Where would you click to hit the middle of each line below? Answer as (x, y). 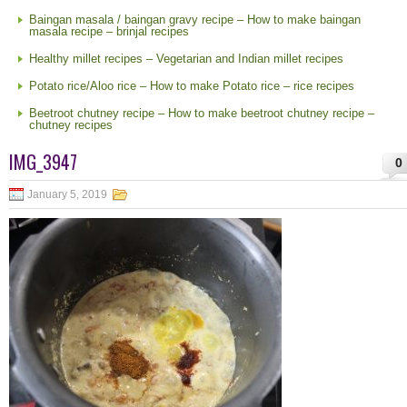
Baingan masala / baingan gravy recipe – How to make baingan (195, 20)
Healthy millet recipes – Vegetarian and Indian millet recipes (186, 59)
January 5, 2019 (67, 194)
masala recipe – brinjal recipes (109, 31)
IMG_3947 (43, 162)
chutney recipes (71, 125)
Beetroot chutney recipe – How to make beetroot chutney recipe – (202, 113)
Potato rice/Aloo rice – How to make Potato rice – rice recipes (192, 86)
